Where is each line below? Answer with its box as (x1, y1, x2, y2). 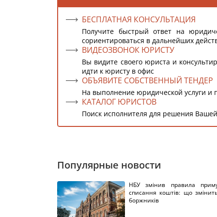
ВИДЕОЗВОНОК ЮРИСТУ (82, 45, 174, 55)
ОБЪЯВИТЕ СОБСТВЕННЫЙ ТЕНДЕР (82, 75, 213, 86)
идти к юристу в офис (82, 66, 154, 76)
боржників (129, 196, 159, 204)
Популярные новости (57, 158, 161, 171)
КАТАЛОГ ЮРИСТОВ (82, 96, 156, 107)
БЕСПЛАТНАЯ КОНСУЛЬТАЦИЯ (82, 14, 196, 25)
